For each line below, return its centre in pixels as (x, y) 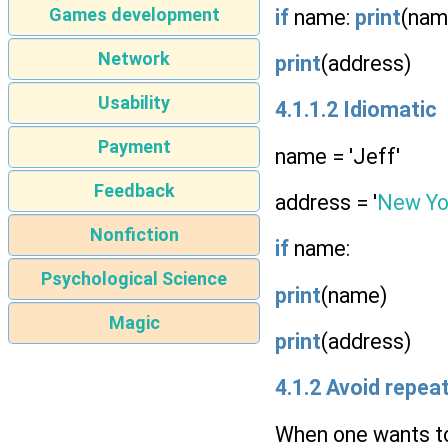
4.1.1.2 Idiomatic (356, 110)
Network (134, 59)
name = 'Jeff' (337, 156)
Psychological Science (134, 279)
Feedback (134, 191)
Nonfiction (134, 235)
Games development (134, 15)
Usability (134, 103)
